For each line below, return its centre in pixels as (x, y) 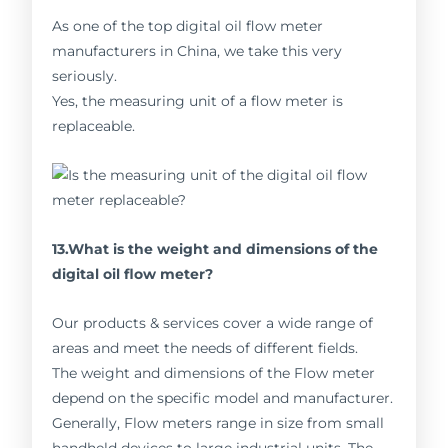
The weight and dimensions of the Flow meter (214, 372)
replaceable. (94, 126)
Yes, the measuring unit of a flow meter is (198, 101)
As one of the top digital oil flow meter (188, 26)
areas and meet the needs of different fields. (205, 347)
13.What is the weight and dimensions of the (215, 248)
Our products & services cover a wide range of (213, 322)
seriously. (85, 76)
